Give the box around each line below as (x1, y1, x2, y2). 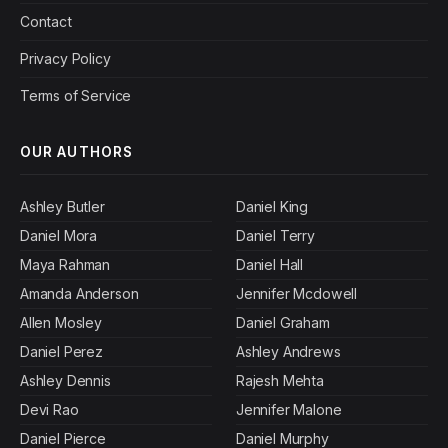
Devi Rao (20, 401, 79, 419)
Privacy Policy (20, 50, 111, 68)
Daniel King (236, 198, 309, 216)
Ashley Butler (20, 198, 105, 216)
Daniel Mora (20, 227, 98, 245)
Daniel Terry (236, 227, 315, 245)
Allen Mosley (20, 314, 102, 332)
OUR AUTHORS (20, 144, 133, 161)
